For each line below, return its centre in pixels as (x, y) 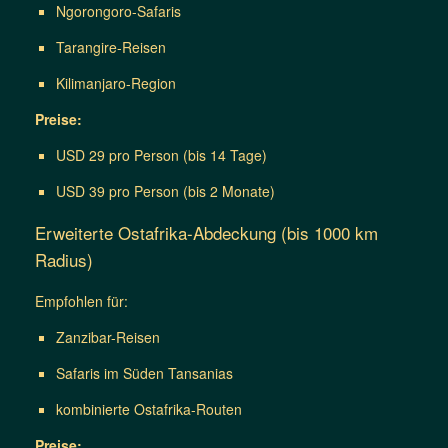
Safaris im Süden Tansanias (144, 373)
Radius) (64, 260)
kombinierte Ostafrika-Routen (149, 409)
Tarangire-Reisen (111, 47)
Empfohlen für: (81, 301)
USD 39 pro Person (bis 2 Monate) (165, 191)
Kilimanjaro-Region (116, 83)
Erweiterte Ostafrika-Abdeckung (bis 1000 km (206, 233)
